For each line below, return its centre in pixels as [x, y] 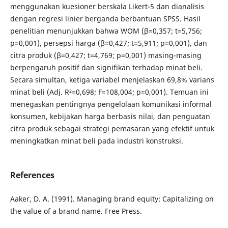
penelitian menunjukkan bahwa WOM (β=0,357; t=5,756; [106, 31]
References [32, 175]
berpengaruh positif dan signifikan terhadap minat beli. [106, 68]
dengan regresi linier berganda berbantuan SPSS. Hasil [105, 19]
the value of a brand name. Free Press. [76, 211]
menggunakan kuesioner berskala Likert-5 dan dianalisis [107, 7]
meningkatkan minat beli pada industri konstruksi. [96, 141]
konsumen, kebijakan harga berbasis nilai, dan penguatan [110, 117]
